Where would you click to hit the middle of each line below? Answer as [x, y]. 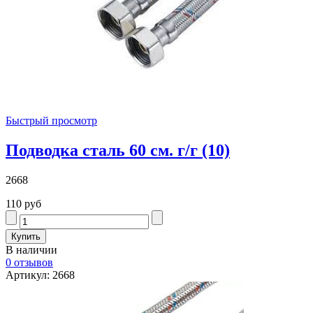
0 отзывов [29, 262]
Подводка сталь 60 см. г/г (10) [118, 150]
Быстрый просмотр [51, 120]
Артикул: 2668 [40, 275]
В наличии [31, 249]
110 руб [23, 203]
